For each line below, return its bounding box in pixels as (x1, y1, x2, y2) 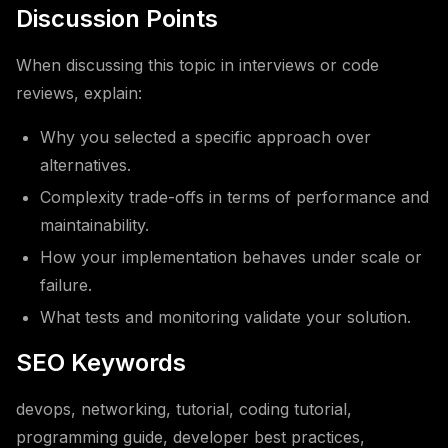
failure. (40, 275, 92, 295)
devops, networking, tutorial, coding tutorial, (16, 399, 352, 419)
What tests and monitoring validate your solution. (40, 307, 411, 327)
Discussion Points (16, 4, 218, 33)
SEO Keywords (16, 348, 186, 377)
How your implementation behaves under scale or (40, 247, 422, 267)
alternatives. (40, 155, 131, 175)
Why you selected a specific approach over (40, 127, 371, 147)
